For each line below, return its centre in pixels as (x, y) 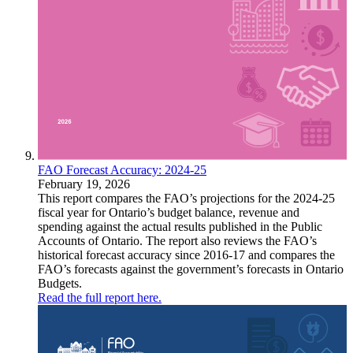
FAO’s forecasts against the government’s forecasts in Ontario (191, 269)
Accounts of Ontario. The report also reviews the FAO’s (177, 241)
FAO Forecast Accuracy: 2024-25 (122, 170)
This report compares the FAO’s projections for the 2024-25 (186, 199)
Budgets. (60, 284)
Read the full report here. (100, 298)
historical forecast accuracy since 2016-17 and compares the (186, 255)
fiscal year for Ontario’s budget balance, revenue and (169, 213)
